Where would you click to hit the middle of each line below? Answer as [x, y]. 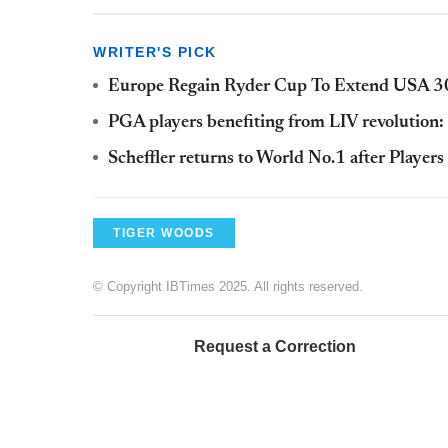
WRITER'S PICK [155, 51]
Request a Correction [275, 346]
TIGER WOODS [164, 232]
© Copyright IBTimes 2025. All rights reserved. [228, 286]
